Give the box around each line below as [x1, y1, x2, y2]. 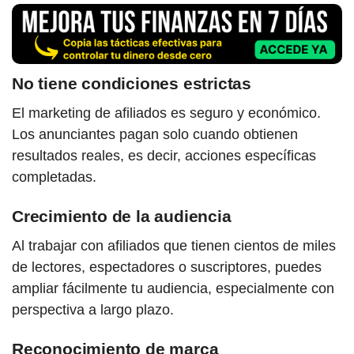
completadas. [12, 169, 96, 186]
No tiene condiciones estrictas [12, 74, 251, 93]
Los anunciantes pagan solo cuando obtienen [12, 126, 298, 143]
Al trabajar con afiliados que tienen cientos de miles [12, 238, 336, 254]
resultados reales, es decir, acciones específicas [12, 148, 316, 164]
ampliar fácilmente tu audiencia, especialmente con [12, 281, 334, 297]
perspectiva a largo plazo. [12, 302, 174, 318]
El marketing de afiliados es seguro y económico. [12, 105, 321, 122]
